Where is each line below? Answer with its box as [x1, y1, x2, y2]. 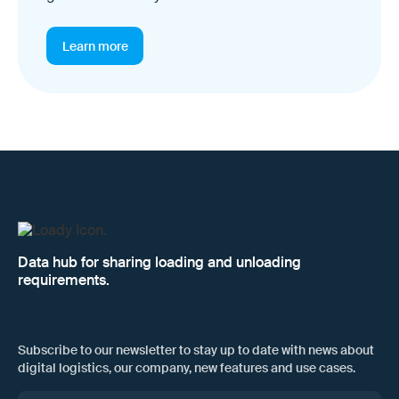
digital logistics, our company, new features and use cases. [18, 359, 355, 376]
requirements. [18, 271, 110, 290]
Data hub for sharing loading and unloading [18, 253, 301, 273]
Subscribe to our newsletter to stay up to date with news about [18, 341, 374, 358]
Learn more [61, 37, 128, 54]
